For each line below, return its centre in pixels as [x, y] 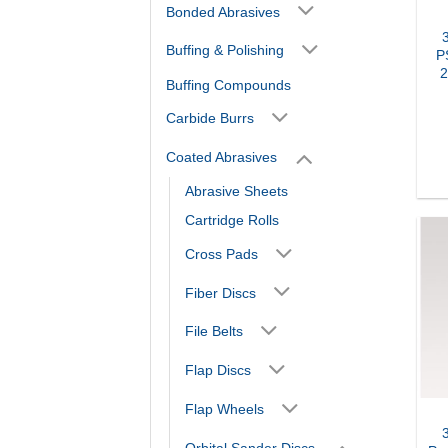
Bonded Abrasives [223, 11]
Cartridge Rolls [232, 220]
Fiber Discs [220, 292]
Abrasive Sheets [236, 191]
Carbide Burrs [210, 118]
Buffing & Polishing [225, 50]
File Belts [214, 331]
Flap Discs [218, 370]
